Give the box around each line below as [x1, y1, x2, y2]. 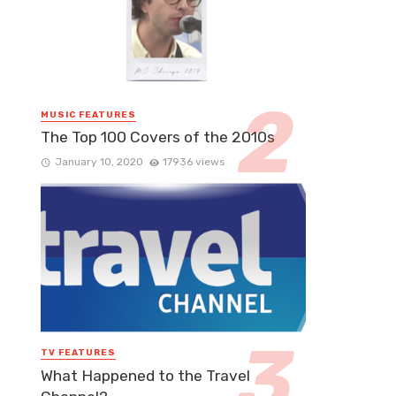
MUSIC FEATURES [41, 110, 136, 121]
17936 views [163, 156, 225, 169]
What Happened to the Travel [41, 366, 250, 385]
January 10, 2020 [54, 156, 143, 169]
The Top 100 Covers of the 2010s [41, 128, 275, 147]
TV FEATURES [41, 347, 116, 359]
